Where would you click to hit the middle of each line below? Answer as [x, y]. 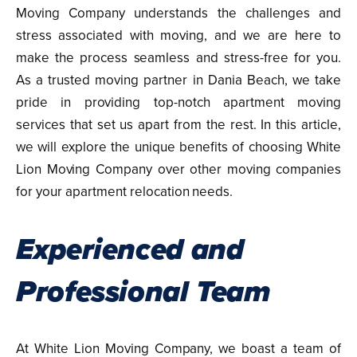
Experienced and [130, 249]
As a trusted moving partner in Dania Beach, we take [178, 80]
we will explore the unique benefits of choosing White [178, 147]
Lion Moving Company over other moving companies [178, 169]
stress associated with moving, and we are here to [178, 35]
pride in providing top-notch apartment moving [178, 102]
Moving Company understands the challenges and [178, 13]
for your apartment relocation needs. [125, 192]
